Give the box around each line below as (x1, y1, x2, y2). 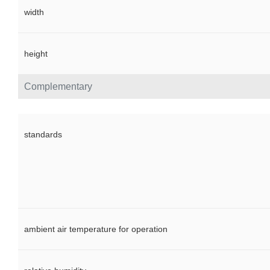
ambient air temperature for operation (24, 224, 168, 234)
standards (24, 130, 62, 140)
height (24, 49, 48, 59)
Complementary (24, 81, 92, 92)
